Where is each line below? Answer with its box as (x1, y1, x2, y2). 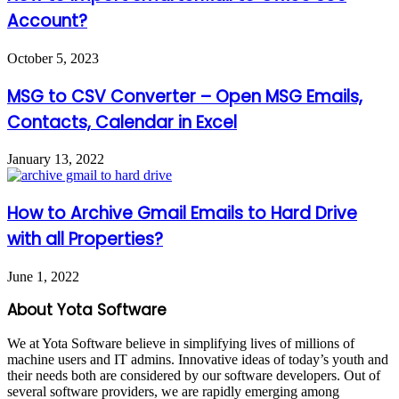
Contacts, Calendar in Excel (7, 110, 237, 134)
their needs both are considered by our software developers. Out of (7, 367, 380, 383)
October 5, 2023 (7, 50, 99, 66)
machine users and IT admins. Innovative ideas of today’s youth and (7, 351, 388, 367)
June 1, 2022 (7, 268, 79, 284)
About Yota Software (7, 298, 167, 321)
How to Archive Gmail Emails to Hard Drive (7, 201, 357, 226)
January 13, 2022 (7, 151, 104, 167)
